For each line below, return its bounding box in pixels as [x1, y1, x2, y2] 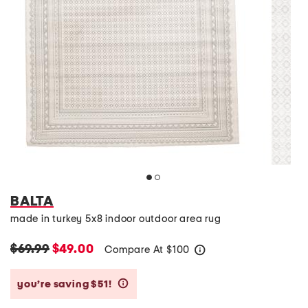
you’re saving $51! [17, 278, 114, 289]
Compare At [104, 245, 167, 255]
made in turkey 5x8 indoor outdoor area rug [10, 214, 221, 224]
